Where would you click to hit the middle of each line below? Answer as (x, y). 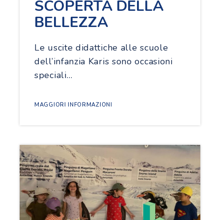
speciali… (54, 75)
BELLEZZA (71, 22)
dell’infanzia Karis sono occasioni (104, 61)
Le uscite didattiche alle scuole (101, 47)
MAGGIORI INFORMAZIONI (73, 105)
